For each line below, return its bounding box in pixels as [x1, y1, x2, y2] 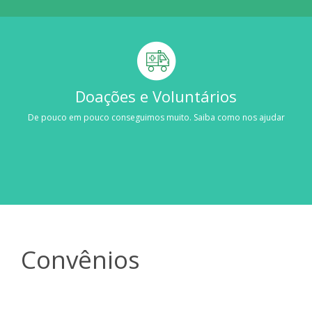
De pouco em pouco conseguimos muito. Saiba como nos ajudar [27, 111, 285, 123]
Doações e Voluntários [75, 85, 237, 107]
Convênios [21, 242, 140, 276]
